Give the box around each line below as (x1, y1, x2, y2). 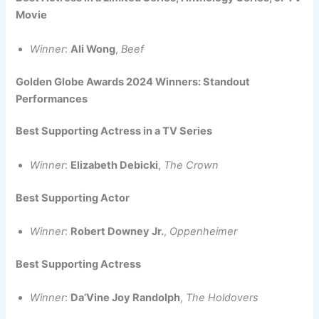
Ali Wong (70, 42, 116, 56)
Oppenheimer (169, 225, 238, 239)
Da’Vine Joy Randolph (70, 291, 181, 305)
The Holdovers (186, 291, 259, 305)
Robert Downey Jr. (70, 225, 164, 239)
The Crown (164, 158, 219, 172)
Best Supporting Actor (16, 191, 130, 204)
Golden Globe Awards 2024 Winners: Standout (16, 75, 251, 88)
